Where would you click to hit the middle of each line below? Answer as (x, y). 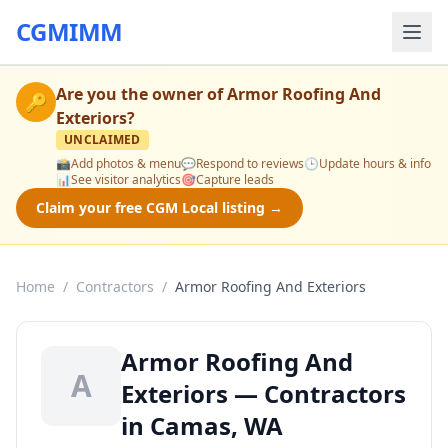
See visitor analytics (126, 179)
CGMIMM (69, 31)
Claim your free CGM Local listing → (159, 207)
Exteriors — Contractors (263, 393)
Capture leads (235, 179)
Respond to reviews (250, 163)
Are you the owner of (141, 94)
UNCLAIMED (102, 139)
